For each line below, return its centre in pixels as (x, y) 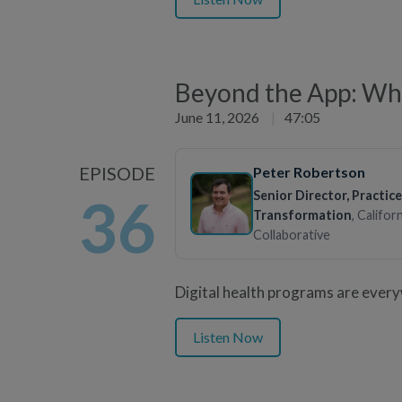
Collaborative (292, 234)
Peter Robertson (310, 171)
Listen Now (228, 336)
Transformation (302, 214)
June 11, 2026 (218, 117)
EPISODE (117, 174)
